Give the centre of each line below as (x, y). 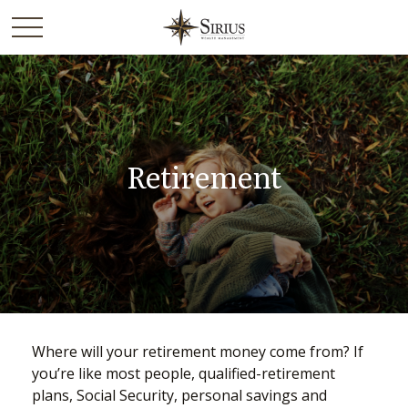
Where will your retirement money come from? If (198, 352)
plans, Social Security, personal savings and (179, 395)
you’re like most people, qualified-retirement (184, 373)
